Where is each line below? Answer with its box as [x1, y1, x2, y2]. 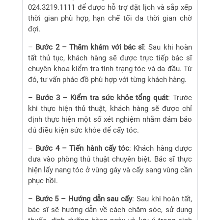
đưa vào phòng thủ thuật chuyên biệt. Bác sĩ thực [28, 155, 192, 164]
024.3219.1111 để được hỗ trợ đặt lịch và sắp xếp [28, 3, 192, 12]
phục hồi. [28, 176, 58, 186]
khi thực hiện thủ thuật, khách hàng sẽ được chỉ [28, 104, 192, 113]
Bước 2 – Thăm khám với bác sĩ [33, 43, 144, 52]
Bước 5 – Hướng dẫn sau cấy [35, 194, 133, 204]
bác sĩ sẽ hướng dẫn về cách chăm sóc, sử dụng [28, 205, 192, 215]
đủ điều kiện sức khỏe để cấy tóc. [28, 126, 139, 135]
